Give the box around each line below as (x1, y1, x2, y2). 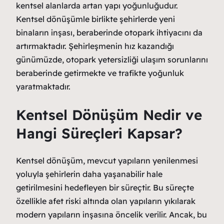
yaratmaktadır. (16, 81, 70, 92)
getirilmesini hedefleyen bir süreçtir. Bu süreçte (16, 182, 194, 192)
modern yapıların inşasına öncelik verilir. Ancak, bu (16, 209, 207, 219)
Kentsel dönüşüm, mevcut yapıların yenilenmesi (16, 155, 198, 165)
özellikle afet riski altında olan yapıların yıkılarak (16, 195, 195, 206)
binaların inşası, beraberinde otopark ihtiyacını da (16, 27, 202, 38)
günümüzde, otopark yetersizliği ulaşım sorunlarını (16, 54, 208, 65)
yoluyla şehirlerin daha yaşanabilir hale (16, 168, 162, 179)
